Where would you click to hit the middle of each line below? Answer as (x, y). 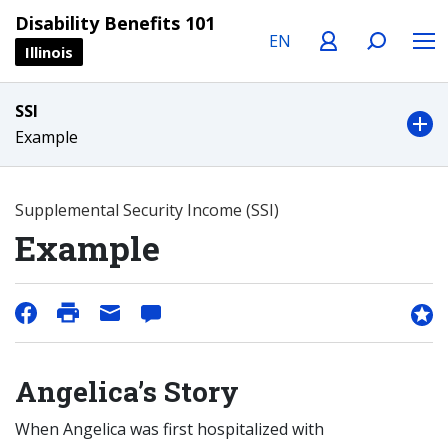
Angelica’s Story (127, 391)
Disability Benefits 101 (115, 23)
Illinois (49, 52)
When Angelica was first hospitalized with (169, 429)
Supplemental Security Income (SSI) (147, 210)
